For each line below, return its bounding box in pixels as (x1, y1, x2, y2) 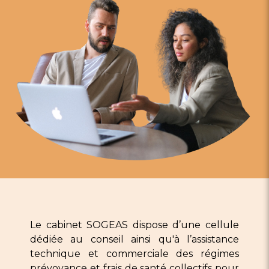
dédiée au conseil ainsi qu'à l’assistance (30, 233, 239, 245)
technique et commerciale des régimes (30, 247, 239, 259)
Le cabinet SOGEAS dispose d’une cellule (30, 219, 239, 231)
